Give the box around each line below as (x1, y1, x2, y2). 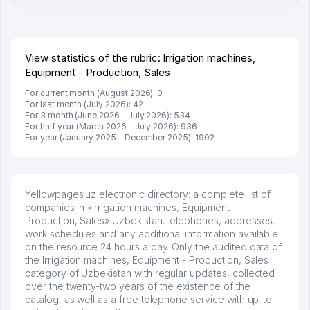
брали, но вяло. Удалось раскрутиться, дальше (26, 15, 251, 28)
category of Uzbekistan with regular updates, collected (25, 267, 275, 280)
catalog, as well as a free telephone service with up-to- (25, 293, 277, 306)
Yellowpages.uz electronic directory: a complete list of (25, 188, 271, 201)
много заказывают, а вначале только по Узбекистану (26, 1, 280, 14)
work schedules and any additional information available (25, 228, 279, 240)
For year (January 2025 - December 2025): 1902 (25, 132, 215, 143)
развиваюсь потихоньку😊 (26, 29, 151, 42)
